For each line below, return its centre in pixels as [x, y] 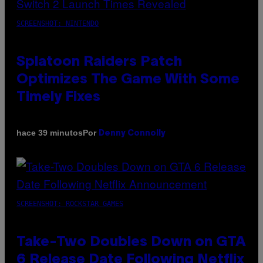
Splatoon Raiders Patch [99, 62]
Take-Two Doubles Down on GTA [131, 242]
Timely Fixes [58, 97]
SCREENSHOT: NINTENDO [58, 23]
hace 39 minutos [50, 133]
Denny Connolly [132, 133]
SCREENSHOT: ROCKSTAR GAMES [70, 203]
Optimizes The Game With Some [128, 80]
